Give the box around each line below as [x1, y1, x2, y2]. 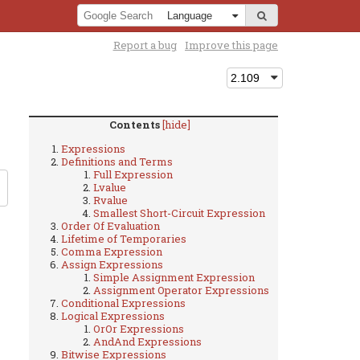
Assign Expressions [61, 256, 163, 272]
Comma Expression [61, 243, 162, 259]
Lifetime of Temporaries [61, 231, 186, 246]
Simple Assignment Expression [93, 269, 255, 284]
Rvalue [93, 192, 128, 207]
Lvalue [93, 179, 126, 194]
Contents [108, 117, 160, 132]
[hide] [162, 117, 190, 132]
